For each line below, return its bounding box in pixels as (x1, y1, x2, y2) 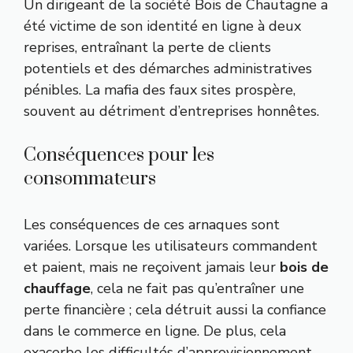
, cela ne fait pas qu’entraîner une (91, 278, 304, 298)
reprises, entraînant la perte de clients (24, 37, 271, 57)
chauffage (24, 278, 91, 298)
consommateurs (24, 166, 156, 191)
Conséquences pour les (24, 143, 214, 167)
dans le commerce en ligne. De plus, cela (24, 321, 286, 340)
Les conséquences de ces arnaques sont (24, 214, 280, 234)
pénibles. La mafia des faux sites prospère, (24, 80, 295, 99)
